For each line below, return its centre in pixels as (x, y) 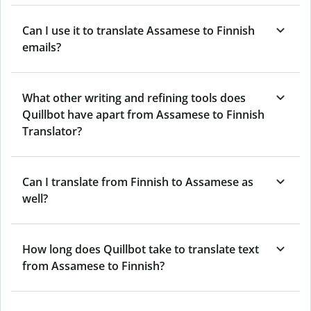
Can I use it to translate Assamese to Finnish (138, 30)
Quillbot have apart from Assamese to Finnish (143, 114)
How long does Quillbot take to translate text (141, 249)
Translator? (52, 131)
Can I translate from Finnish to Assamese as (138, 182)
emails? (42, 47)
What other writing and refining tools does (134, 98)
